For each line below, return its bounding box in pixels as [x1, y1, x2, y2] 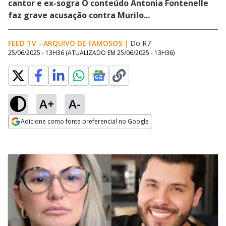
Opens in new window [8, 130, 90, 141]
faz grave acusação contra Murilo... [8, 10, 150, 21]
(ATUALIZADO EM [66, 48, 117, 57]
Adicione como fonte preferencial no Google [21, 117, 149, 126]
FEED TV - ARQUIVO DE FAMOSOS [8, 38, 122, 48]
